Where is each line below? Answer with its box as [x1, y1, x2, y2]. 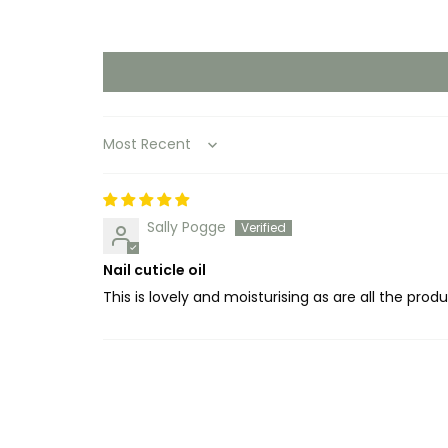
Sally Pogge [147, 216, 226, 237]
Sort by [102, 142, 151, 162]
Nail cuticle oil [103, 259, 206, 280]
